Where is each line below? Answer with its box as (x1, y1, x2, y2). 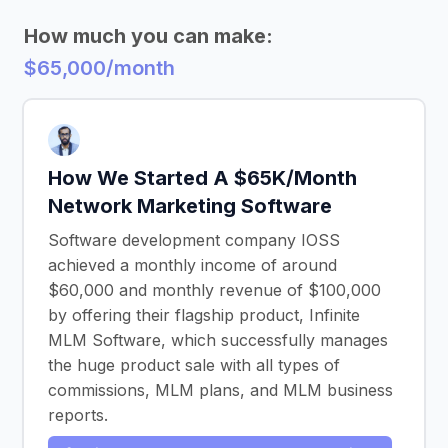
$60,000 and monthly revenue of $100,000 (48, 280, 381, 300)
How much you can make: (24, 24, 273, 48)
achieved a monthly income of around (48, 255, 337, 275)
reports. (48, 405, 108, 425)
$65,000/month (24, 56, 175, 80)
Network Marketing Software (48, 194, 332, 218)
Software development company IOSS (48, 230, 340, 250)
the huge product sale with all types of (48, 355, 340, 375)
